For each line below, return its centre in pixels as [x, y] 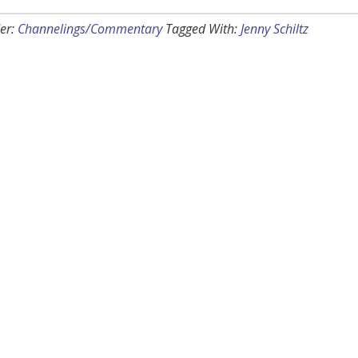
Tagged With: [203, 29]
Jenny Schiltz [274, 29]
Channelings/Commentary [90, 29]
